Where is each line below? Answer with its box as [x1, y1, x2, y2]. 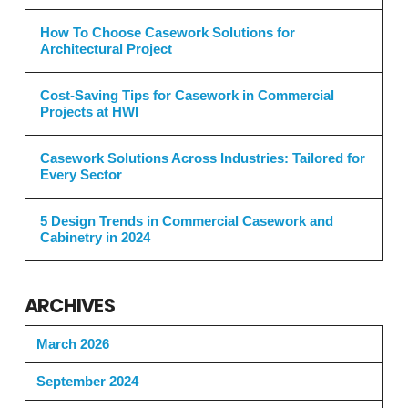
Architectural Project [39, 41, 172, 57]
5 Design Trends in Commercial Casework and [39, 212, 333, 229]
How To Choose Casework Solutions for [39, 25, 295, 41]
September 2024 [36, 372, 138, 389]
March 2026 [36, 335, 109, 352]
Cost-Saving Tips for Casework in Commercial [39, 87, 334, 104]
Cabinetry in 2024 [39, 229, 150, 245]
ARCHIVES [24, 292, 115, 320]
